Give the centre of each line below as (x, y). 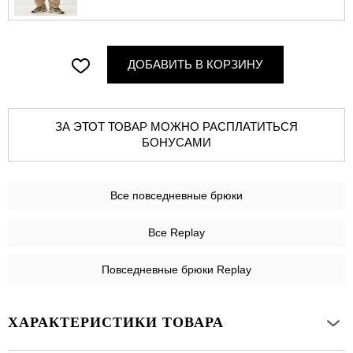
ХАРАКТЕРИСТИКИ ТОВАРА (116, 323)
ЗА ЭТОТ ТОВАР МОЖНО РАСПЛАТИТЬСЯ (103, 127)
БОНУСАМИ (176, 143)
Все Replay (176, 233)
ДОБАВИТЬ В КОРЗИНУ (195, 65)
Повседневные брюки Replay (176, 270)
